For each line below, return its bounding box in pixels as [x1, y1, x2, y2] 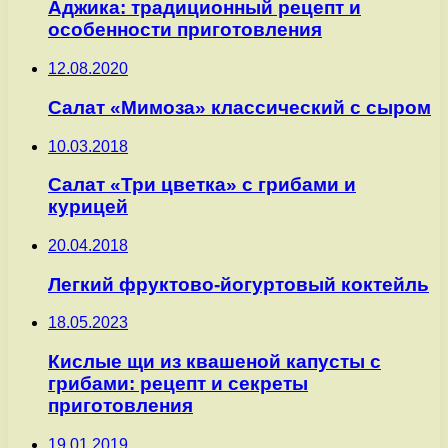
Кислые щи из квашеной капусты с [48, 351, 381, 373]
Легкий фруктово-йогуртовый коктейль [48, 273, 429, 295]
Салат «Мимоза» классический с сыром [48, 96, 431, 118]
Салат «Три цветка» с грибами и [48, 174, 356, 196]
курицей [48, 196, 128, 218]
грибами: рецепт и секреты [48, 373, 308, 395]
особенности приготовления [48, 19, 322, 41]
